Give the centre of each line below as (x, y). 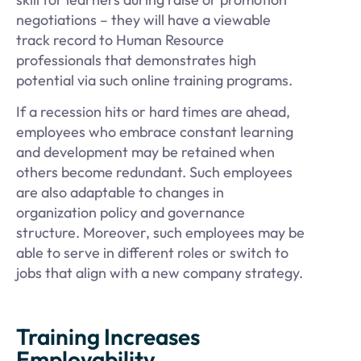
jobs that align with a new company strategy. (160, 273)
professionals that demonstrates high (136, 60)
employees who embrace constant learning (155, 132)
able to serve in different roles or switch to (152, 253)
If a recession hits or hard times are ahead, (153, 112)
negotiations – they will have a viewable (143, 19)
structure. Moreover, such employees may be (160, 233)
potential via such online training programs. (154, 80)
